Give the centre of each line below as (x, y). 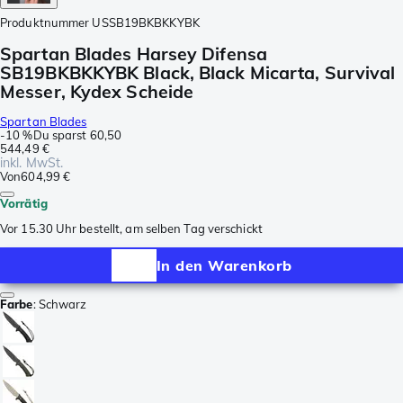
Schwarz (63, 304)
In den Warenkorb (224, 265)
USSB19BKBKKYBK (146, 22)
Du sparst (60, 135)
